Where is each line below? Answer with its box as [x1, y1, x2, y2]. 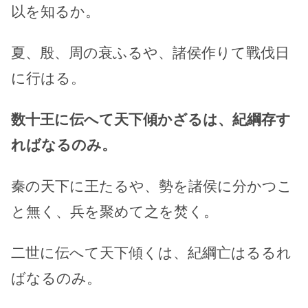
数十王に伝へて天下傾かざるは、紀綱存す [11, 111, 291, 128]
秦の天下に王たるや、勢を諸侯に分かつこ [11, 178, 292, 195]
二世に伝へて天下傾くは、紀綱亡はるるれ [11, 245, 291, 261]
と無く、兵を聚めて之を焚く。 [11, 203, 218, 220]
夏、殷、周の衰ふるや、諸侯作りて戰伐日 [11, 45, 289, 61]
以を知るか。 [11, 3, 100, 20]
